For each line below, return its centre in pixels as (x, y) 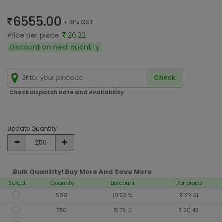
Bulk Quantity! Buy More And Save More (82, 172)
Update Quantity (32, 129)
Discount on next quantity (55, 47)
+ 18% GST (78, 22)
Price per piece (34, 35)
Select (17, 183)
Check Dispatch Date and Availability (67, 92)
